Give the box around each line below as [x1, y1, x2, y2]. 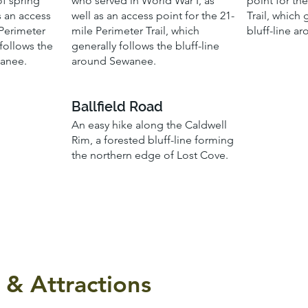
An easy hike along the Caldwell [71, 118, 227, 131]
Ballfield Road [71, 98, 163, 115]
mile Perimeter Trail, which [71, 24, 199, 38]
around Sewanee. [71, 54, 156, 68]
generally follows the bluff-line [71, 39, 219, 53]
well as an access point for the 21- [71, 9, 234, 23]
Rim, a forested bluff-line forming [71, 133, 234, 146]
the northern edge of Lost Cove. [71, 148, 228, 162]
